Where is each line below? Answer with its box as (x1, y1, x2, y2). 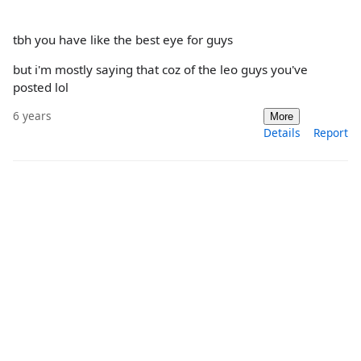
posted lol (13, 79, 68, 96)
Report (313, 125, 348, 141)
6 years (13, 108, 52, 124)
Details (263, 125, 301, 141)
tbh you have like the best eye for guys (13, 31, 233, 48)
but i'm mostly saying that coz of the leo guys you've (13, 61, 308, 78)
